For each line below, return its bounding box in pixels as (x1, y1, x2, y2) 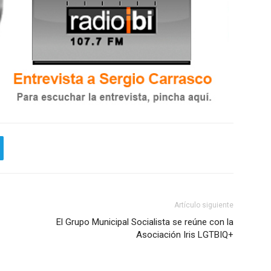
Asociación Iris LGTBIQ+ (136, 229, 233, 240)
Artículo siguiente (174, 200, 233, 209)
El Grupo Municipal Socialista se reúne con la (56, 216, 233, 227)
